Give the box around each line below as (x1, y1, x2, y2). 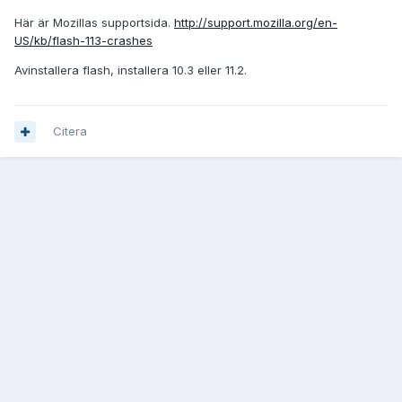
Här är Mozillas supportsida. (14, 14, 174, 30)
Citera (53, 124, 87, 139)
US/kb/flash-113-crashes (14, 32, 153, 48)
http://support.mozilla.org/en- (174, 14, 337, 30)
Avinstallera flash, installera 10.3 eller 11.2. (14, 62, 247, 77)
